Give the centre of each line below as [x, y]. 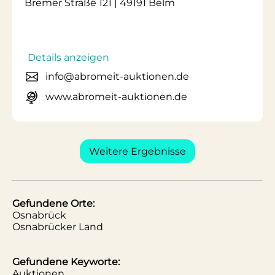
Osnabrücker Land [58, 227]
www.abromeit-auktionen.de [116, 97]
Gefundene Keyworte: [66, 262]
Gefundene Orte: [53, 203]
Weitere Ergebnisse [137, 151]
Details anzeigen [68, 57]
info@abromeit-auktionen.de [117, 76]
